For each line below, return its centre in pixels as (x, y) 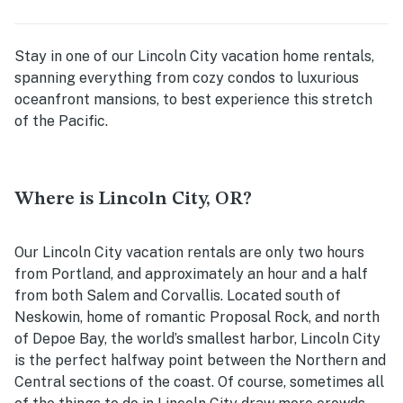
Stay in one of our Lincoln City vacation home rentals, (194, 57)
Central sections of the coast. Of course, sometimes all (199, 382)
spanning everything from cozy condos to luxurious (187, 78)
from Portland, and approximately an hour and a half (191, 274)
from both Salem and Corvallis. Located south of (178, 296)
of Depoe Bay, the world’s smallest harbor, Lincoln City (197, 339)
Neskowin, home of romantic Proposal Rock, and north (197, 318)
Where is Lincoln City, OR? (133, 200)
